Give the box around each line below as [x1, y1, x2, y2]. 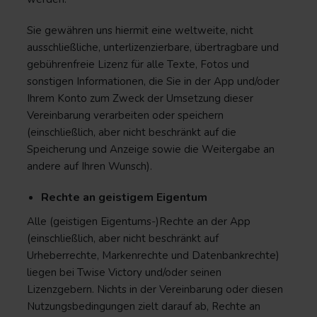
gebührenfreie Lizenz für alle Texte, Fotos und [27, 57, 249, 71]
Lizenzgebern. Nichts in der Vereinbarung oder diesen [27, 282, 283, 296]
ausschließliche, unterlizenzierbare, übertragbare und [27, 40, 279, 54]
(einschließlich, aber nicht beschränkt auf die [27, 125, 236, 139]
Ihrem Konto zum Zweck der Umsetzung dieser [27, 91, 253, 105]
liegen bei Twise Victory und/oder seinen [27, 265, 221, 279]
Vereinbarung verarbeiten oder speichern [27, 108, 224, 122]
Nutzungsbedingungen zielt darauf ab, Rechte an [27, 299, 260, 313]
